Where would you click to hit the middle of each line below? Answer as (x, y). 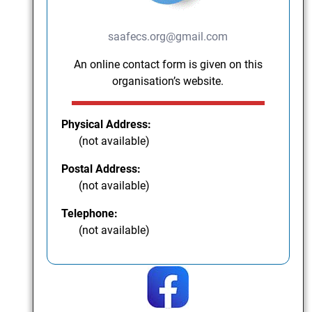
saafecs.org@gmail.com (168, 37)
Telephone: (90, 214)
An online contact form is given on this (168, 65)
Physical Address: (107, 125)
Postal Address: (101, 169)
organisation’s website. (168, 81)
